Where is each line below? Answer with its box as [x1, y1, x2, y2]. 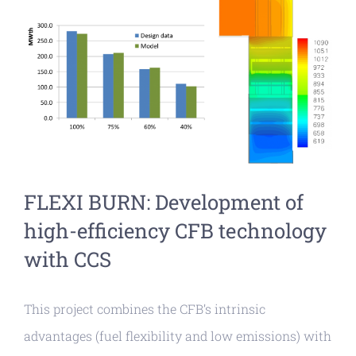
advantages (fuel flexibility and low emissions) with [24, 327, 331, 344]
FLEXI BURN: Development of [24, 188, 304, 215]
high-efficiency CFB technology [24, 216, 327, 244]
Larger [23, 25, 62, 41]
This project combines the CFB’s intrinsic [24, 300, 265, 317]
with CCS [24, 245, 111, 273]
